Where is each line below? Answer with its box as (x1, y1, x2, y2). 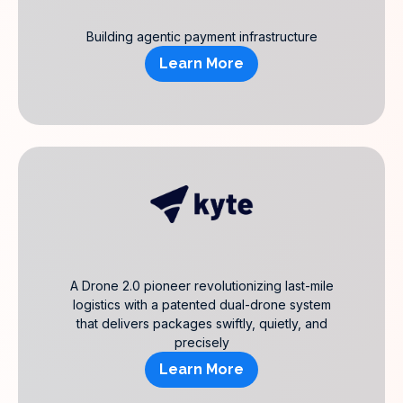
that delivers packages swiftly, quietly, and (76, 316, 327, 331)
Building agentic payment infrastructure (85, 29, 318, 44)
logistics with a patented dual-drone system (72, 297, 331, 312)
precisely (174, 335, 229, 350)
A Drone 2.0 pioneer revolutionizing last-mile (69, 278, 334, 293)
